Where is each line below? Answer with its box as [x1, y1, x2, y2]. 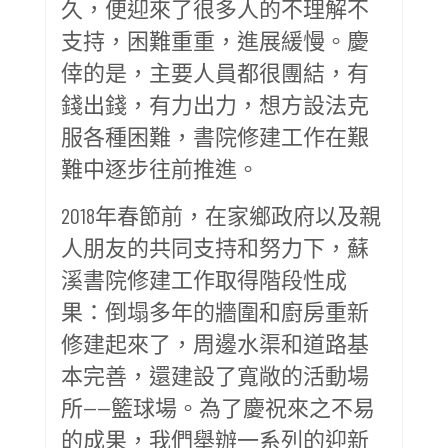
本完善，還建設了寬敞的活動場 [61, 361, 369, 388]
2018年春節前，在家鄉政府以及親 [61, 201, 381, 228]
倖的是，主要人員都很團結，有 [61, 58, 369, 85]
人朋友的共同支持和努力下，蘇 [61, 233, 369, 260]
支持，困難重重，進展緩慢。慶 [61, 26, 369, 53]
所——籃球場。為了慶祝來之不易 [61, 393, 375, 420]
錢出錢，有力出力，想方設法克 [61, 90, 369, 117]
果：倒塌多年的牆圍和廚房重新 [61, 297, 369, 324]
